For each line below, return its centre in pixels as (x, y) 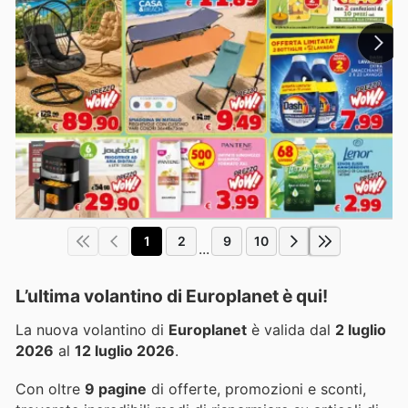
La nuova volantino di (92, 329)
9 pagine (116, 389)
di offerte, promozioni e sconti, (256, 389)
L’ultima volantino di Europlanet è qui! (172, 296)
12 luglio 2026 (125, 350)
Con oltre (50, 389)
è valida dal (291, 329)
